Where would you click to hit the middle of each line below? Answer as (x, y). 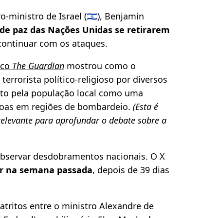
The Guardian (38, 66)
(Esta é (145, 107)
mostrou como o (100, 66)
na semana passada (48, 170)
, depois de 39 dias (131, 170)
